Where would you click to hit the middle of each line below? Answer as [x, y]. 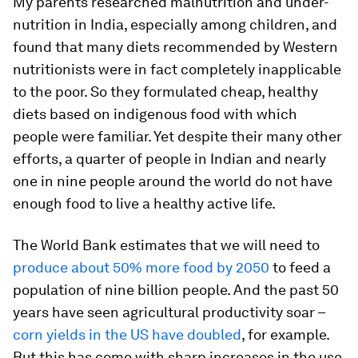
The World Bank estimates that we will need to [166, 245]
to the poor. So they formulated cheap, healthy [165, 91]
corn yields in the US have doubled [127, 334]
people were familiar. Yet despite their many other [177, 136]
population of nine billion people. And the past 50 [176, 290]
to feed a [300, 267]
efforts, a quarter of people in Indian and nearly [169, 159]
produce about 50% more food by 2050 [141, 267]
